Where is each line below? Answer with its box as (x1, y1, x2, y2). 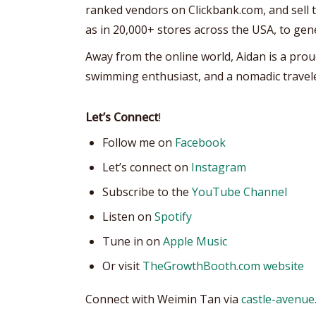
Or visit (102, 257, 142, 274)
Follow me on (102, 134, 175, 150)
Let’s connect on (102, 159, 191, 175)
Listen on (102, 208, 154, 224)
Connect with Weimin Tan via (85, 291, 241, 307)
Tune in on (102, 233, 163, 249)
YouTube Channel (192, 183, 287, 200)
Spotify (154, 208, 192, 224)
